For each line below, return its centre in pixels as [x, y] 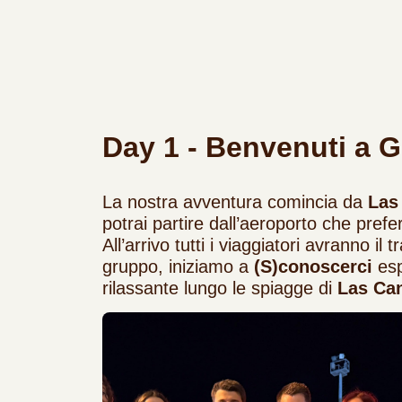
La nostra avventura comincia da [235, 202]
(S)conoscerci [313, 267]
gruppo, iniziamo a [178, 267]
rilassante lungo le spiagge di [220, 288]
